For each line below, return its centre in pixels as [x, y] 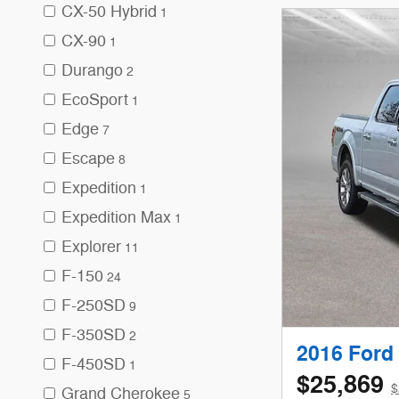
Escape [88, 159]
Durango [92, 70]
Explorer [91, 247]
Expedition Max [116, 217]
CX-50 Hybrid [109, 12]
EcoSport [95, 100]
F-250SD [94, 305]
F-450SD [94, 364]
